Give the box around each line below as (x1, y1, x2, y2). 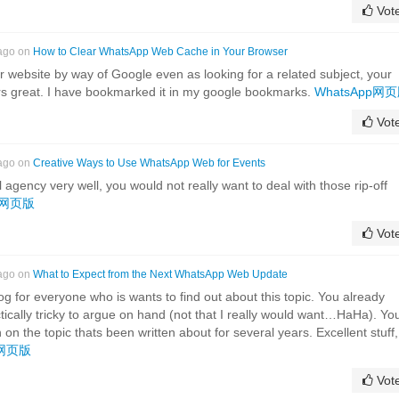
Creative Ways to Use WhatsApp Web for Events (33, 156, 265, 169)
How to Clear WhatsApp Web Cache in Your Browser (33, 45, 288, 58)
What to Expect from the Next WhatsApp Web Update (33, 267, 288, 281)
